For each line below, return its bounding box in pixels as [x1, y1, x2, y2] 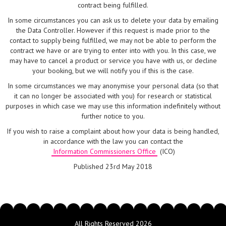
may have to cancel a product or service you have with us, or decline [9, 56, 217, 66]
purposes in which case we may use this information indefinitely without [6, 101, 220, 111]
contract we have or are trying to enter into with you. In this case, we [10, 46, 216, 55]
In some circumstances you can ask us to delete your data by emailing [8, 16, 218, 25]
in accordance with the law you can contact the [43, 137, 183, 146]
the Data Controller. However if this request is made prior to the [16, 26, 210, 35]
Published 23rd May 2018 [74, 162, 152, 172]
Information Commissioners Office [53, 147, 156, 156]
